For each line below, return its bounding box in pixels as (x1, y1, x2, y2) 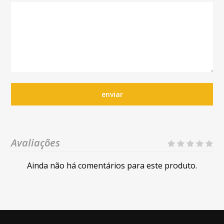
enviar (101, 89, 123, 99)
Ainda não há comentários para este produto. (27, 160, 197, 171)
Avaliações (11, 136, 60, 150)
